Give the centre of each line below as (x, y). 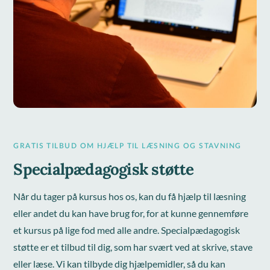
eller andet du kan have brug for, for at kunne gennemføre (131, 213)
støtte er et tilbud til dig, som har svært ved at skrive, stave (133, 246)
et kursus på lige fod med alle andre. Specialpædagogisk (127, 230)
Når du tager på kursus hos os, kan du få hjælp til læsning (130, 196)
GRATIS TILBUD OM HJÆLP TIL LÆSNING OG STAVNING (127, 146)
